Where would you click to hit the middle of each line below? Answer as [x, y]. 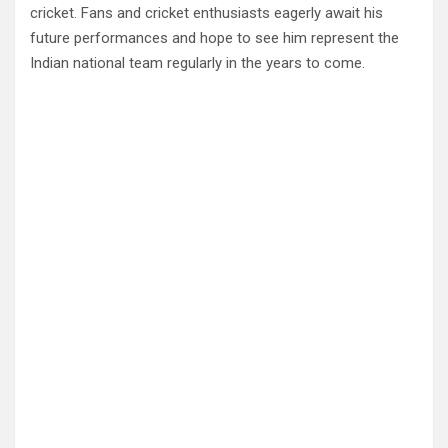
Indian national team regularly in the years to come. [197, 63]
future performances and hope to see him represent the [214, 38]
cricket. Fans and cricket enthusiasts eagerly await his [206, 13]
